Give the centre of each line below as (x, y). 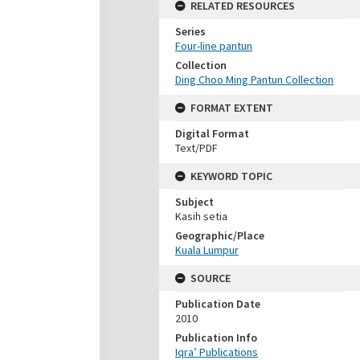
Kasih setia (201, 216)
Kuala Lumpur (207, 250)
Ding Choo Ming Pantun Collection (254, 80)
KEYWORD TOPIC (231, 176)
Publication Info (216, 337)
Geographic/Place (220, 235)
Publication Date (218, 304)
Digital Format (212, 133)
